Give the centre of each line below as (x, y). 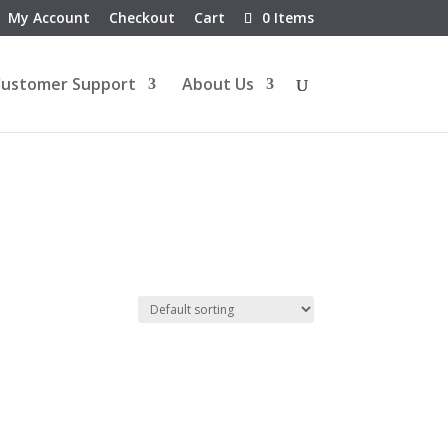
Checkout (141, 17)
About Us (217, 84)
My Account (48, 17)
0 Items (287, 17)
